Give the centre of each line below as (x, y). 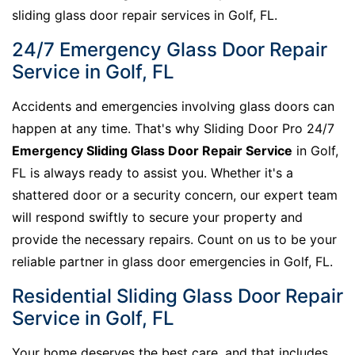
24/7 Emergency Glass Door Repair (170, 49)
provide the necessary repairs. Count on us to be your (174, 239)
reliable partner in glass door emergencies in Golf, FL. (172, 261)
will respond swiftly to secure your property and (157, 217)
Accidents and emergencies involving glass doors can (173, 106)
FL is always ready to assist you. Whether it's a (153, 172)
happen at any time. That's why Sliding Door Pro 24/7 (173, 128)
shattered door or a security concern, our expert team (175, 195)
